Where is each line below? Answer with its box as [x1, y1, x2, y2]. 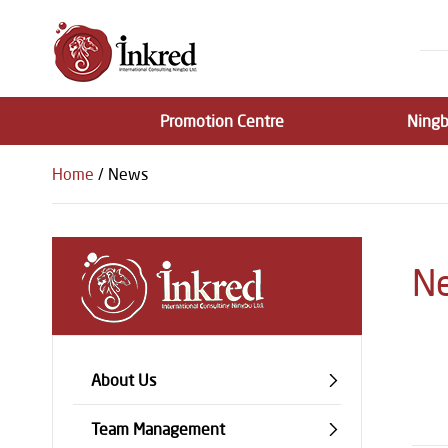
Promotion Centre [160, 111, 284, 131]
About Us [91, 370, 156, 390]
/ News [94, 164, 148, 184]
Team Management [91, 419, 225, 439]
